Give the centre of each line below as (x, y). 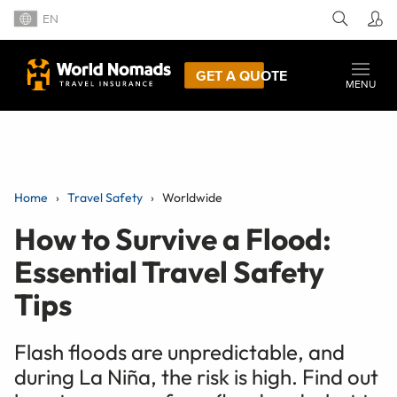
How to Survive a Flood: (173, 238)
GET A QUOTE (241, 75)
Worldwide (192, 197)
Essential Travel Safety (169, 271)
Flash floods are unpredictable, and (179, 351)
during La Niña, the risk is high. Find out (196, 376)
